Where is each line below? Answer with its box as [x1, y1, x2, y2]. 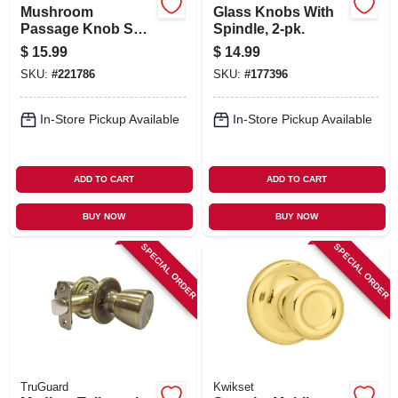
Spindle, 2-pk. [212, 20, 305, 36]
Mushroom [20, 4, 93, 20]
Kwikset [212, 380, 254, 394]
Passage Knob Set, [20, 20, 149, 36]
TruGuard [20, 380, 68, 394]
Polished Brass [20, 37, 123, 53]
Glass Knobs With [212, 4, 334, 20]
